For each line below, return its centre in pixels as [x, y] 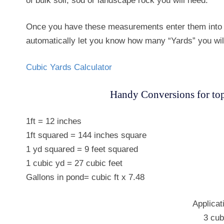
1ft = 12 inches [54, 121]
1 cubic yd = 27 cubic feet [74, 163]
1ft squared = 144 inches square [86, 135]
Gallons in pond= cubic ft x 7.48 [85, 177]
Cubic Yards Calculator [69, 67]
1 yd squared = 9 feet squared [82, 149]
